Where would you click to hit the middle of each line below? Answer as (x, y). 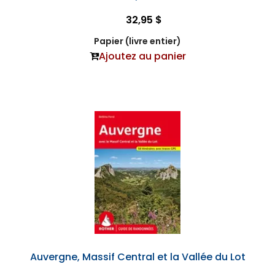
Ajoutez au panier (142, 56)
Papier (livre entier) (137, 41)
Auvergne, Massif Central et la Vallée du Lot (137, 257)
